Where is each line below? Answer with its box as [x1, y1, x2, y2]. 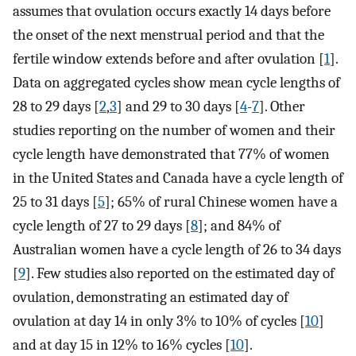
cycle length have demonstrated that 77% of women [13, 145, 330, 163]
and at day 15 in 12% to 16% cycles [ [13, 335, 230, 354]
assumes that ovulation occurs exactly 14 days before [13, 2, 331, 20]
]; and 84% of [198, 216, 281, 234]
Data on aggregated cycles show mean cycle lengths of [13, 73, 340, 91]
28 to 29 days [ [13, 97, 99, 115]
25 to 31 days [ [13, 192, 98, 211]
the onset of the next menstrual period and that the [13, 25, 324, 44]
